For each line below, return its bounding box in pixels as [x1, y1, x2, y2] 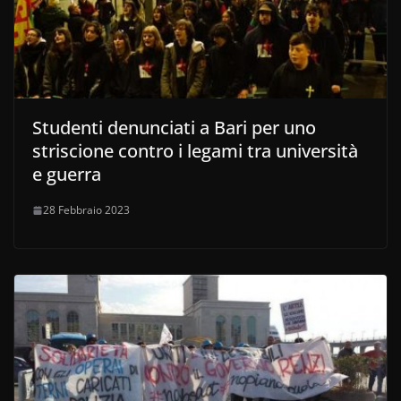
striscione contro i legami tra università [32, 139, 358, 164]
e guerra [32, 162, 101, 187]
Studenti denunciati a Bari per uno [32, 115, 316, 141]
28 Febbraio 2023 [43, 202, 130, 218]
